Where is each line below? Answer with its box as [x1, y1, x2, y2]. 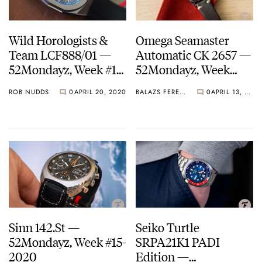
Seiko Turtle [136, 218, 199, 235]
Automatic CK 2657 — [136, 45, 251, 63]
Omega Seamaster [136, 30, 229, 48]
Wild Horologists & [9, 30, 108, 48]
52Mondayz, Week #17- [9, 60, 126, 77]
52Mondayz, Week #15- [9, 232, 126, 250]
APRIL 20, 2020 [74, 87, 126, 97]
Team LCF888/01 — [9, 45, 111, 63]
